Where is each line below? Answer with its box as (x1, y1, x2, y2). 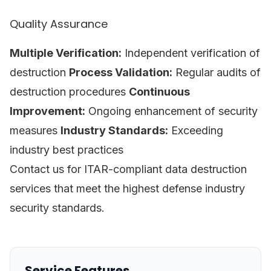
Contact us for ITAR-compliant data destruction (10, 163, 247, 175)
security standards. (10, 201, 105, 214)
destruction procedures (10, 85, 129, 98)
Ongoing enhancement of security (85, 105, 258, 117)
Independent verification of (122, 47, 260, 59)
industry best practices (10, 143, 123, 156)
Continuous (129, 85, 190, 98)
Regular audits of (172, 66, 261, 79)
